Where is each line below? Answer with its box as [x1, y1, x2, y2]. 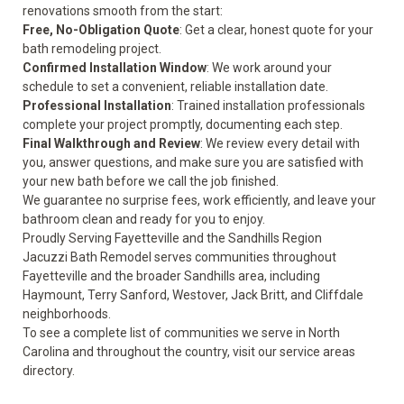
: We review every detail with [200, 136, 360, 151]
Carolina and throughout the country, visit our [23, 344, 280, 359]
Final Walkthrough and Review [23, 136, 200, 151]
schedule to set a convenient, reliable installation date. [23, 79, 328, 94]
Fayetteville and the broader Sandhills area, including [23, 269, 320, 283]
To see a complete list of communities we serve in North [23, 326, 340, 340]
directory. [23, 363, 75, 378]
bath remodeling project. [23, 41, 164, 56]
